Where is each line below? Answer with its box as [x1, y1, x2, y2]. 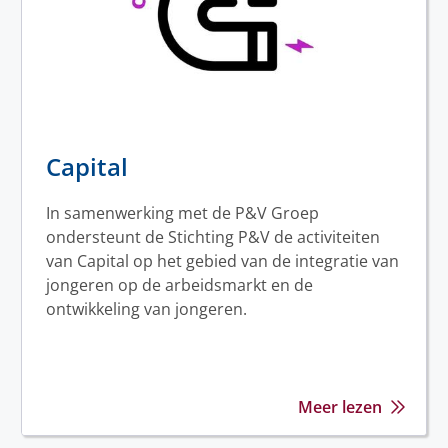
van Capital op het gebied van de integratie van [46, 250, 399, 272]
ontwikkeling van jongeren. [46, 298, 247, 320]
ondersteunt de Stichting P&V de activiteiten [46, 226, 380, 248]
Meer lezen [298, 396, 382, 418]
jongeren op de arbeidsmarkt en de [46, 274, 313, 296]
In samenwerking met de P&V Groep [46, 202, 319, 224]
